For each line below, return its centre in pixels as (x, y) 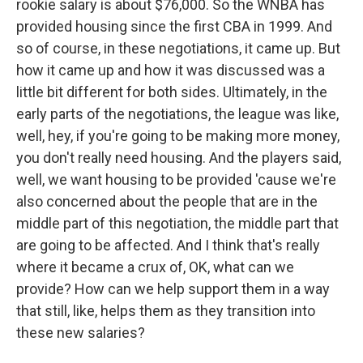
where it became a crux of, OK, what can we (155, 267)
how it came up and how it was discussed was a (171, 70)
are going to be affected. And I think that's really (168, 245)
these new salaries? (81, 333)
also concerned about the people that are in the (167, 201)
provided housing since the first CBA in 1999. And (174, 26)
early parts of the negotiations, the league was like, (177, 114)
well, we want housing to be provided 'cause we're (176, 179)
